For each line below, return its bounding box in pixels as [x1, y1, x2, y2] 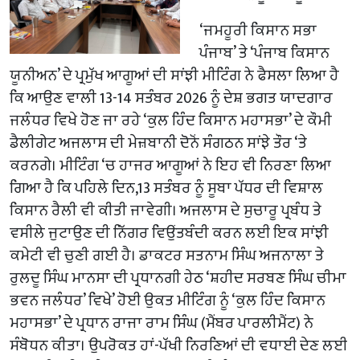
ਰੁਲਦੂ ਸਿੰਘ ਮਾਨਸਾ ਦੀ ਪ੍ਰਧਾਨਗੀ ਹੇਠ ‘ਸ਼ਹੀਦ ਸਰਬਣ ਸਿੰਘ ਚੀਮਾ [10, 264, 346, 292]
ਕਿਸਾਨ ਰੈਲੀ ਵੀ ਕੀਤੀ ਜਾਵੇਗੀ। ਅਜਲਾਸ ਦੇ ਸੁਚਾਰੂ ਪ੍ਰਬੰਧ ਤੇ [10, 196, 321, 224]
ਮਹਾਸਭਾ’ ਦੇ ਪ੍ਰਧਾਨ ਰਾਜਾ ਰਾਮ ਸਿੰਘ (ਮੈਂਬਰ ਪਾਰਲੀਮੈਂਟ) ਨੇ [10, 309, 313, 337]
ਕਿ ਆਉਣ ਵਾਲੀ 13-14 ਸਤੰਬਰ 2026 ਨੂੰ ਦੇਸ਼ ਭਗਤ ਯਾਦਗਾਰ [10, 84, 333, 112]
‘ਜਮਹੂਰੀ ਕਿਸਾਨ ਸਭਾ [199, 16, 317, 44]
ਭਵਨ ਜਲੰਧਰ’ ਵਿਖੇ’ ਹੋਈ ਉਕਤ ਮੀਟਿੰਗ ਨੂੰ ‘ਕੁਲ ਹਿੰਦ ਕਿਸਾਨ [10, 286, 325, 314]
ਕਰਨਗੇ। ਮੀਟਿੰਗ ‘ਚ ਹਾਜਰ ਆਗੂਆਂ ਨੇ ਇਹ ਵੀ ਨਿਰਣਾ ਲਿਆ [10, 151, 331, 179]
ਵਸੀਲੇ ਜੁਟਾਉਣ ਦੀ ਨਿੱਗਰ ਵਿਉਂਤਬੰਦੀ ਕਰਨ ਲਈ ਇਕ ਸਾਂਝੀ [10, 219, 329, 247]
